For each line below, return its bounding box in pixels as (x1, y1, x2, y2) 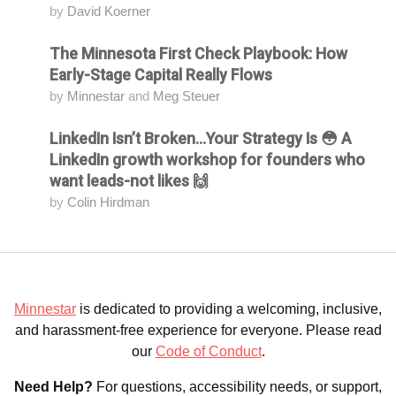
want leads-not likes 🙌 (49, 172, 209, 191)
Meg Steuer (153, 88, 220, 104)
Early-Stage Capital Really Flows (49, 66, 272, 85)
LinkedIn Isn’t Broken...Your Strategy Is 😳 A (49, 130, 352, 148)
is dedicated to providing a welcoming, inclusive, (76, 301, 382, 317)
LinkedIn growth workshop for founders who (49, 151, 365, 170)
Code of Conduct (155, 344, 262, 360)
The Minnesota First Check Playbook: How (49, 45, 347, 64)
